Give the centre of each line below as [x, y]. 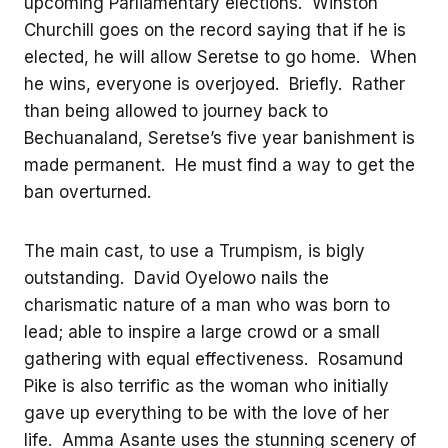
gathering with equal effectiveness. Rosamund [213, 358]
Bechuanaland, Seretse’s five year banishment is [219, 137]
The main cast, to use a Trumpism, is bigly [194, 250]
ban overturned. [87, 191]
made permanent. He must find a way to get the [219, 164]
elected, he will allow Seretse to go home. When [220, 56]
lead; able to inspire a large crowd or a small [202, 331]
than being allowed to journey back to [176, 110]
